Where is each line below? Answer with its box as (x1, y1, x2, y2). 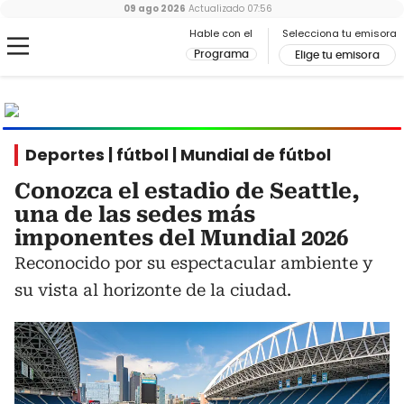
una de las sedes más (14, 202, 255, 227)
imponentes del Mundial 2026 (14, 225, 348, 251)
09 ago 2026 (123, 2, 186, 15)
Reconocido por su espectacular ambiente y (14, 253, 372, 272)
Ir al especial (304, 101, 379, 119)
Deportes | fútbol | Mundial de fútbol (25, 143, 331, 166)
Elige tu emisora (295, 50, 380, 60)
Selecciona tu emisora (282, 26, 397, 41)
